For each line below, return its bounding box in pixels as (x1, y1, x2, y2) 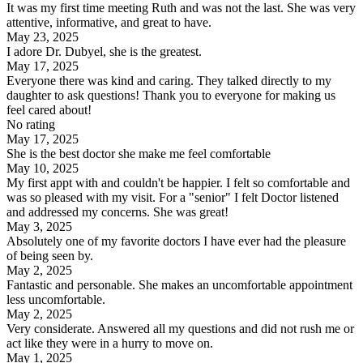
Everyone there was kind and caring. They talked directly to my (6, 74, 331, 88)
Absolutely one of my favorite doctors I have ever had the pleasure (6, 234, 346, 249)
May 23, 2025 (6, 30, 79, 45)
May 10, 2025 (6, 161, 79, 176)
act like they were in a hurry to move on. (6, 336, 213, 351)
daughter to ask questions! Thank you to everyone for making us (6, 88, 335, 103)
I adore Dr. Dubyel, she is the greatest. (6, 45, 202, 59)
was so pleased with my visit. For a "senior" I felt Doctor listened (6, 190, 339, 205)
